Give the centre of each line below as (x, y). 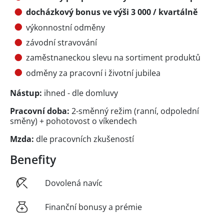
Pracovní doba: (40, 111)
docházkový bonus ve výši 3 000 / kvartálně (112, 12)
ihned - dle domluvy (80, 93)
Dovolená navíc (74, 183)
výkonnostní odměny (65, 27)
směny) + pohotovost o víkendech (73, 121)
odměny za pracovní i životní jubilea (93, 73)
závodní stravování (61, 43)
